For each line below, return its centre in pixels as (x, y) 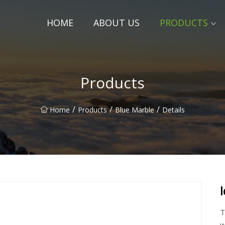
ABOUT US (117, 23)
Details (173, 109)
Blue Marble (134, 109)
